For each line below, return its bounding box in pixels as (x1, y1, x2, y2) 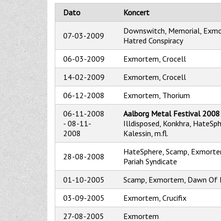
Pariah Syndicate (123, 156, 177, 167)
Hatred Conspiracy (123, 36, 183, 46)
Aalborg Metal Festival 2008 (123, 109, 220, 119)
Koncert (123, 7, 149, 18)
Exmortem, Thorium (123, 90, 190, 101)
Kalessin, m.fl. (123, 128, 168, 139)
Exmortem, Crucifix (123, 193, 186, 203)
